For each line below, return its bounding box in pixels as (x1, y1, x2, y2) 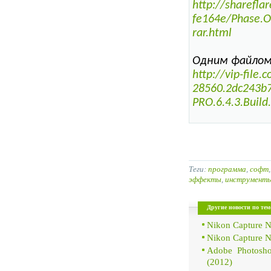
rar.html (192, 27, 232, 40)
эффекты (189, 174, 221, 184)
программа (208, 164, 246, 174)
